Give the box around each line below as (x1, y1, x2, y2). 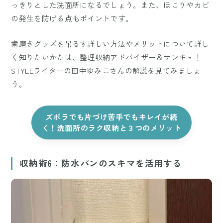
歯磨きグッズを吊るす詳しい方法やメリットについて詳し (11, 38, 210, 49)
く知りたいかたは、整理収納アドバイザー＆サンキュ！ (11, 52, 202, 63)
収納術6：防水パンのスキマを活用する (19, 157, 182, 170)
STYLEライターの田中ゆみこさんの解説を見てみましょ (11, 65, 201, 76)
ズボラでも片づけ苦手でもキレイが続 (45, 111, 178, 122)
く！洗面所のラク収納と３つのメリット (41, 122, 182, 133)
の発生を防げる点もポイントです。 (11, 13, 133, 24)
